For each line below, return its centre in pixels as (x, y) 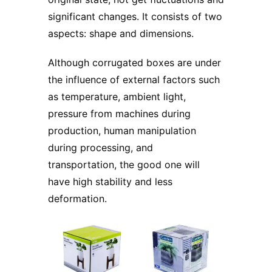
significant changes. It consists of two (135, 17)
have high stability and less (110, 182)
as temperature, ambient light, (117, 97)
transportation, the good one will (124, 165)
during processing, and (100, 148)
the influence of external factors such (134, 80)
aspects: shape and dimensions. (121, 34)
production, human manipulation (122, 131)
